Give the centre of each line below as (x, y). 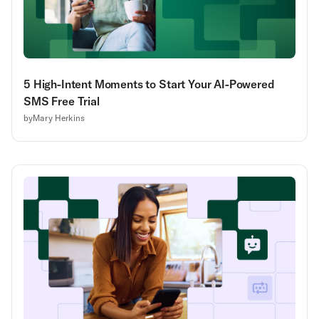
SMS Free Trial (62, 101)
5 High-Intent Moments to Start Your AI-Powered (149, 84)
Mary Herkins (59, 117)
